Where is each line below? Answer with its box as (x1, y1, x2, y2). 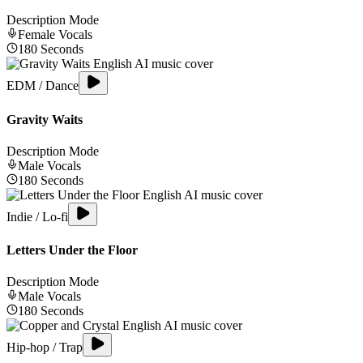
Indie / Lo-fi (6, 209, 68, 224)
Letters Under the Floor (6, 243, 138, 258)
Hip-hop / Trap (6, 340, 83, 355)
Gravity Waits (6, 112, 83, 126)
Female (18, 28, 55, 42)
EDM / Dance (6, 79, 79, 93)
